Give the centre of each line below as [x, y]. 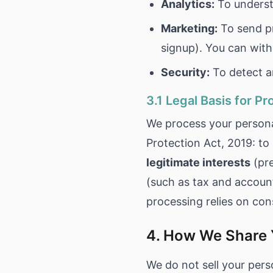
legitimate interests [198, 162]
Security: [185, 72]
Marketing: [189, 28]
